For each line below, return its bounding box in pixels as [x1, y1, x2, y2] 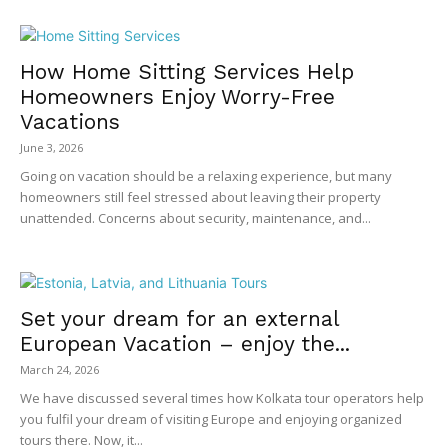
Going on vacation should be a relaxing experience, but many [20, 166, 392, 185]
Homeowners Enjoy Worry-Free [20, 83, 335, 109]
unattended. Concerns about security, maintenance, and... [20, 208, 371, 227]
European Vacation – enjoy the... [20, 330, 350, 356]
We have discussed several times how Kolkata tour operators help [20, 388, 424, 407]
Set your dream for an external [20, 305, 339, 331]
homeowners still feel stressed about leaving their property [20, 187, 381, 206]
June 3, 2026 [20, 139, 83, 155]
